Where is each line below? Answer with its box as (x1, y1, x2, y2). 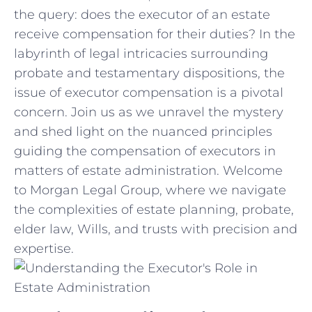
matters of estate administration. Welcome (14, 162, 283, 178)
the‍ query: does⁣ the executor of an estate (14, 6, 270, 22)
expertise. (14, 240, 74, 256)
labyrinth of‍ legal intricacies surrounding (14, 45, 268, 61)
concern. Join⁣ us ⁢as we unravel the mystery (14, 104, 283, 120)
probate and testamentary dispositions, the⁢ (14, 65, 285, 81)
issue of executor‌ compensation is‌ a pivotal (14, 84, 283, 100)
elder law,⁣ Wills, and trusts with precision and (14, 221, 297, 237)
